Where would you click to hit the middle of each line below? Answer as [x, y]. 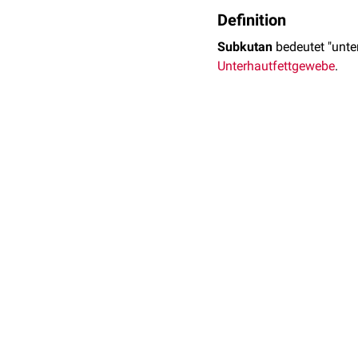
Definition [252, 20]
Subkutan [245, 47]
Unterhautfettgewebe [276, 66]
